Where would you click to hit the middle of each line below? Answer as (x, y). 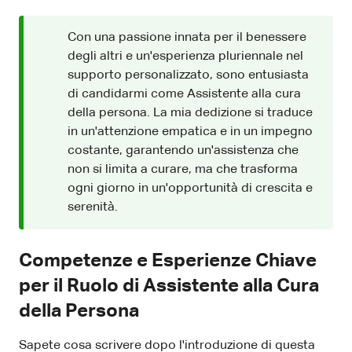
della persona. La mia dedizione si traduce (190, 113)
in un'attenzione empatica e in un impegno (190, 132)
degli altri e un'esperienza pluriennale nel (185, 56)
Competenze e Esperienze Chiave (168, 260)
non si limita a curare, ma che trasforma (183, 169)
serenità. (93, 207)
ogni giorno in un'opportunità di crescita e (190, 188)
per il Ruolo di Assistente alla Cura (169, 286)
